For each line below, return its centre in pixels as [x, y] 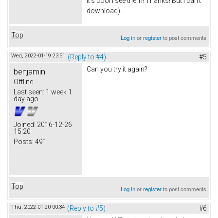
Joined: [25, 125]
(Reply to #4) [87, 57]
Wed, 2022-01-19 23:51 [38, 56]
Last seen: [29, 92]
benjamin [29, 72]
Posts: [24, 142]
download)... [106, 10]
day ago [26, 99]
